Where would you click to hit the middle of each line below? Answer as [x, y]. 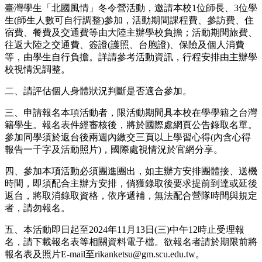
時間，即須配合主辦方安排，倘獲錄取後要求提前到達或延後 [131, 184]
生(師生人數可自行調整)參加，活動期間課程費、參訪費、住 [129, 20]
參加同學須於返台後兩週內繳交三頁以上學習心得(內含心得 [128, 137]
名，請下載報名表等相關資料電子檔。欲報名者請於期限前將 [131, 242]
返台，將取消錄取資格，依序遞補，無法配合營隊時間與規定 [131, 196]
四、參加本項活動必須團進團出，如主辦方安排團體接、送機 [131, 171]
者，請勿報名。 [37, 208]
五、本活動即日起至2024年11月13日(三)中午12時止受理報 [125, 230]
